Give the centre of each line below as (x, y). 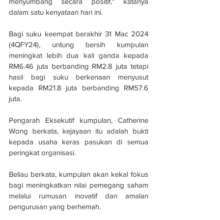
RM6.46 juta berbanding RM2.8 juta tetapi (79, 66)
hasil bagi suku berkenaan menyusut (79, 77)
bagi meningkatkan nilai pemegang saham (79, 185)
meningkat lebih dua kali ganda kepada (79, 55)
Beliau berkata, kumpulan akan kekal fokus (79, 174)
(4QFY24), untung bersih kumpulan (79, 44)
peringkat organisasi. (43, 152)
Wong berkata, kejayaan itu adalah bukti (79, 131)
